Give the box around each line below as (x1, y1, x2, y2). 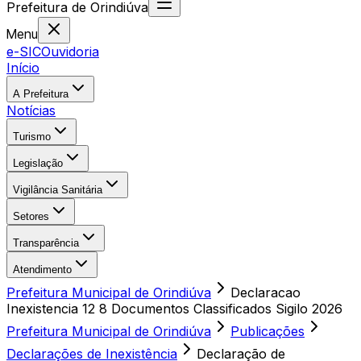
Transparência (13, 237, 79, 249)
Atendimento (13, 263, 72, 276)
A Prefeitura (13, 88, 68, 100)
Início (6, 60, 39, 76)
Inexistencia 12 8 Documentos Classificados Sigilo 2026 (6, 301, 342, 317)
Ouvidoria (41, 44, 99, 60)
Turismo (13, 131, 51, 143)
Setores (13, 210, 49, 222)
